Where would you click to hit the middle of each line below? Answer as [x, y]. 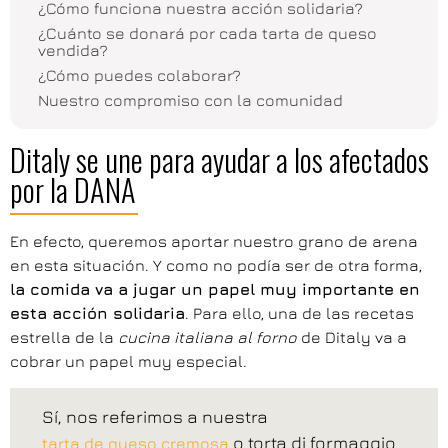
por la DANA [73, 189]
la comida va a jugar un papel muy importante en [215, 289]
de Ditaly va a [352, 337]
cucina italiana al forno [207, 337]
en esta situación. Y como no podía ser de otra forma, [216, 265]
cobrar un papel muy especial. [128, 361]
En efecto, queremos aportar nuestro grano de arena [214, 241]
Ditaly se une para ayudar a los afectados [219, 159]
